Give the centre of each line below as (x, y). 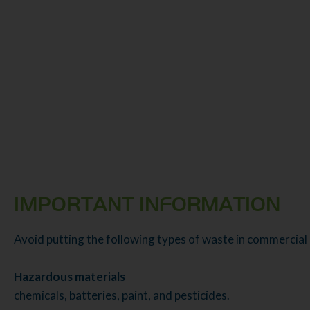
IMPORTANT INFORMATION (147, 204)
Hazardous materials (70, 276)
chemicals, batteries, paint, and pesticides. (122, 295)
